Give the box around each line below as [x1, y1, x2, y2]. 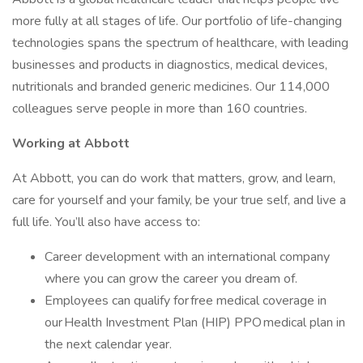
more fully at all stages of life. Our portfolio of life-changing [12, 12, 342, 30]
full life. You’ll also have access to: [12, 213, 203, 231]
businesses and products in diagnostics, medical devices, [12, 56, 327, 74]
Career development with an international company [45, 248, 330, 266]
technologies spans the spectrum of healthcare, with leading [12, 34, 348, 52]
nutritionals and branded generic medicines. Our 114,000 [12, 78, 330, 96]
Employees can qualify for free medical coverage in [45, 292, 327, 310]
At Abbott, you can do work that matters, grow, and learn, [12, 169, 335, 187]
